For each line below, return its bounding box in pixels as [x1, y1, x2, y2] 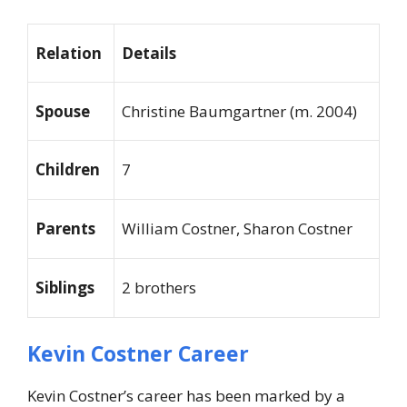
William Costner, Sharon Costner [122, 218, 352, 240]
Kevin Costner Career [27, 338, 249, 368]
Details [122, 43, 176, 65]
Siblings [35, 277, 94, 299]
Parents [35, 218, 95, 240]
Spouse [35, 101, 90, 123]
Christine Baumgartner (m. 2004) [122, 101, 357, 123]
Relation [35, 43, 102, 65]
